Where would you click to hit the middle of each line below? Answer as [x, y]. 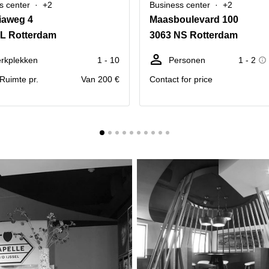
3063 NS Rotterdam [194, 35]
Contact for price [181, 79]
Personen [187, 60]
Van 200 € [100, 79]
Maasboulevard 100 [194, 20]
